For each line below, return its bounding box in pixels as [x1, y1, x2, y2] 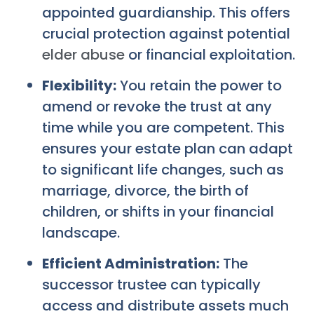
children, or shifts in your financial [42, 202, 274, 222]
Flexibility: [42, 76, 116, 96]
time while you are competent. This [42, 118, 285, 138]
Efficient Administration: [42, 254, 219, 274]
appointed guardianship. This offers [42, 2, 290, 22]
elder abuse [42, 44, 125, 64]
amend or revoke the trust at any [42, 97, 272, 117]
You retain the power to [116, 76, 282, 96]
